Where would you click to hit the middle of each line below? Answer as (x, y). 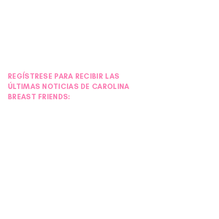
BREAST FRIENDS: (39, 97)
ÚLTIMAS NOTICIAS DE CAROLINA (69, 87)
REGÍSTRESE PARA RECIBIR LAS (64, 76)
